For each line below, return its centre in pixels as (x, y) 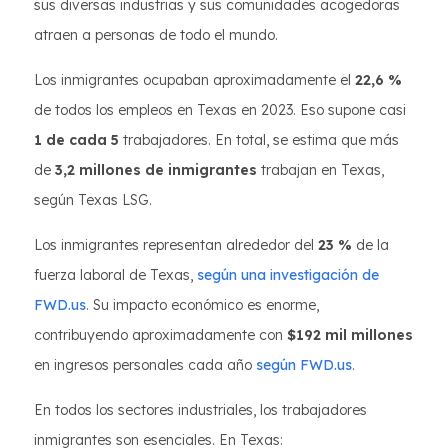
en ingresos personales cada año (145, 365)
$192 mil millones (350, 335)
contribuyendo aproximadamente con (160, 335)
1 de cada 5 (76, 140)
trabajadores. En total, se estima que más (259, 140)
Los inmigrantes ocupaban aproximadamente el (194, 80)
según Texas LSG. (93, 200)
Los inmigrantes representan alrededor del (176, 245)
